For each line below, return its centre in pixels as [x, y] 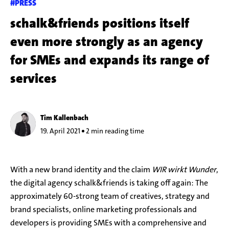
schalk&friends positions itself [100, 23]
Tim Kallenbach [64, 118]
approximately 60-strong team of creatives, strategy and [110, 196]
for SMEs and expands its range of [110, 60]
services [33, 78]
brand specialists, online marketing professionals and [104, 210]
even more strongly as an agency [107, 41]
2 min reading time [114, 131]
